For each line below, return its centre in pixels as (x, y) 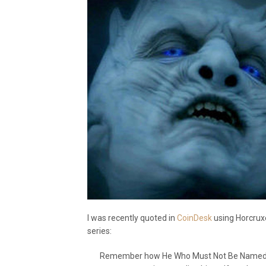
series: (99, 231)
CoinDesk (194, 218)
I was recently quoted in (132, 218)
